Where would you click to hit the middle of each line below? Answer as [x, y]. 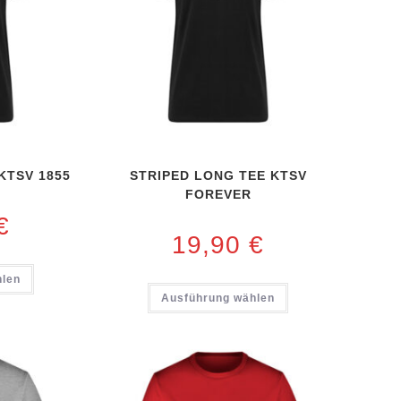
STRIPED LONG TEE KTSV [218, 176]
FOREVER [218, 195]
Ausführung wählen [218, 299]
